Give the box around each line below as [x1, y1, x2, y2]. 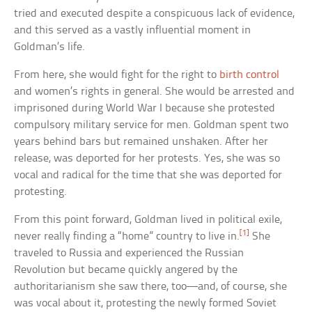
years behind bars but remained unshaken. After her [14, 135, 269, 148]
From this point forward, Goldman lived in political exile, [14, 213, 283, 226]
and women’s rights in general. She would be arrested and [14, 85, 295, 97]
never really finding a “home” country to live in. [14, 230, 240, 242]
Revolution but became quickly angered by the [14, 263, 238, 276]
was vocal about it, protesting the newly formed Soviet [14, 297, 277, 309]
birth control [219, 68, 280, 81]
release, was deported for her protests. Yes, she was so [14, 152, 281, 164]
